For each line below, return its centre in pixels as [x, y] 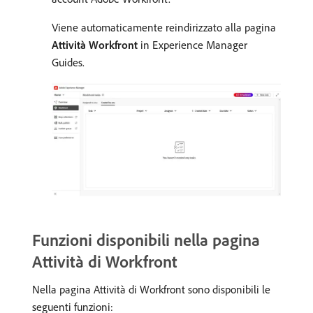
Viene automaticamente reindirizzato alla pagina [164, 27]
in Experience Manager [192, 44]
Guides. [68, 62]
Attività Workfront [95, 44]
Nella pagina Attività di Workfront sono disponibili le [151, 289]
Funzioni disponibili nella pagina [146, 239]
